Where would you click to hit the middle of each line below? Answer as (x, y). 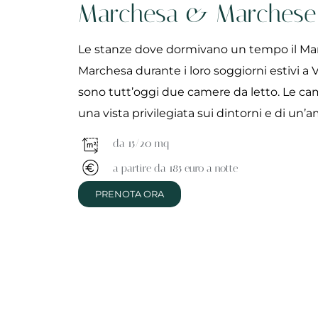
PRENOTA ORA (130, 193)
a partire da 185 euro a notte (175, 168)
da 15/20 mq (141, 143)
